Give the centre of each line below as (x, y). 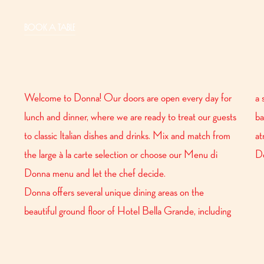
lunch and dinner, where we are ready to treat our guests (131, 117)
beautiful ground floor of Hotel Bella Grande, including (128, 211)
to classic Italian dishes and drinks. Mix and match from (128, 136)
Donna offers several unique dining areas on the (114, 192)
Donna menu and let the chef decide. (95, 173)
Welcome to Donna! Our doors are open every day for (128, 98)
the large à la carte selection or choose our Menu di (121, 154)
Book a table (50, 27)
